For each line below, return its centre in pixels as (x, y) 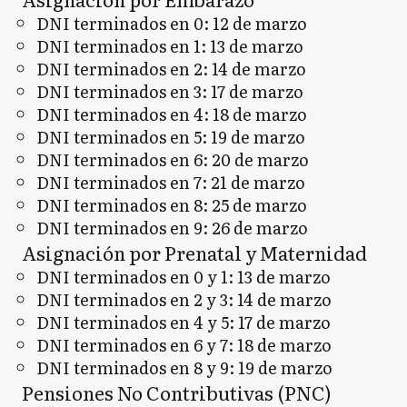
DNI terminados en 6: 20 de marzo (173, 159)
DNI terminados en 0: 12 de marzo (172, 23)
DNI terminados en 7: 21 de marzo (171, 182)
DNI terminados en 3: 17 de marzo (170, 91)
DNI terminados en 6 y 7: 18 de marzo (184, 345)
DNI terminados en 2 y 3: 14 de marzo (184, 299)
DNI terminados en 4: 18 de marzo (172, 114)
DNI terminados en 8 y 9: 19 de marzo (184, 367)
